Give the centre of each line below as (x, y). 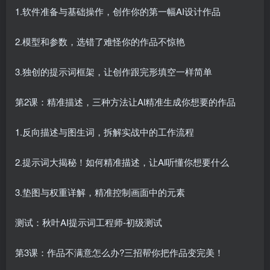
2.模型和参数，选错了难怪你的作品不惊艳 (100, 42)
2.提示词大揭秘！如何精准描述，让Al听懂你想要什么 (122, 162)
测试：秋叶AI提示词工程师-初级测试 (89, 222)
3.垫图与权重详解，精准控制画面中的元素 (100, 192)
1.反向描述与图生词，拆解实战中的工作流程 (105, 132)
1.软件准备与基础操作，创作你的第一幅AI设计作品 (118, 11)
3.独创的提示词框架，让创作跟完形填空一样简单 (114, 72)
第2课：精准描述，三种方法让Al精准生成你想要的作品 (125, 102)
